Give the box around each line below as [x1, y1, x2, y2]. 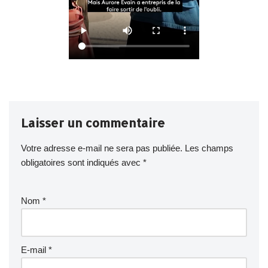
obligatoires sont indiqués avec [21, 157, 143, 167]
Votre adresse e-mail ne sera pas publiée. [21, 142, 182, 153]
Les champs [185, 142, 233, 153]
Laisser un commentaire [21, 114, 165, 130]
